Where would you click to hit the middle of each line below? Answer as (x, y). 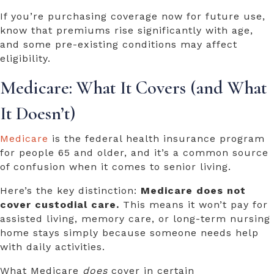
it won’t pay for (228, 205)
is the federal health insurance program (157, 139)
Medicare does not (193, 191)
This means (154, 205)
